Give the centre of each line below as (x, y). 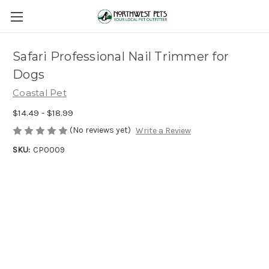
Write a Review (163, 131)
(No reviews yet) (100, 130)
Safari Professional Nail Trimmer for (121, 57)
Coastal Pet (40, 93)
